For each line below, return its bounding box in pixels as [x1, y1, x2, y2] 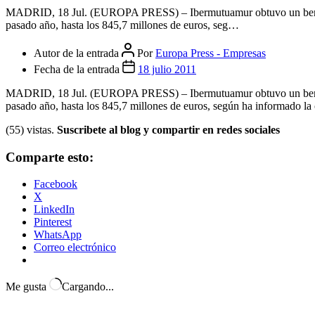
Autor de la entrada [34, 257, 122, 270]
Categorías [6, 145, 53, 157]
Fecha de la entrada [34, 274, 122, 286]
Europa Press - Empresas [155, 257, 266, 270]
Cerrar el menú [11, 84, 71, 95]
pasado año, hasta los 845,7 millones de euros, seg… [6, 229, 239, 242]
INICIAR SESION [34, 121, 120, 133]
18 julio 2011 [138, 274, 196, 286]
